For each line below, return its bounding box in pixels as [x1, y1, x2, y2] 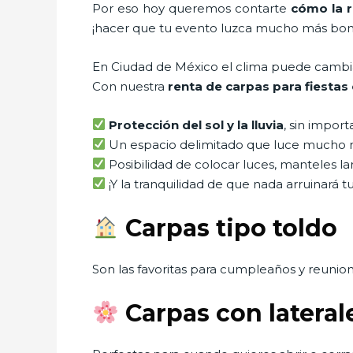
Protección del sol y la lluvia [109, 117, 284, 132]
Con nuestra [92, 78, 168, 94]
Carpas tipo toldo [119, 213, 338, 243]
